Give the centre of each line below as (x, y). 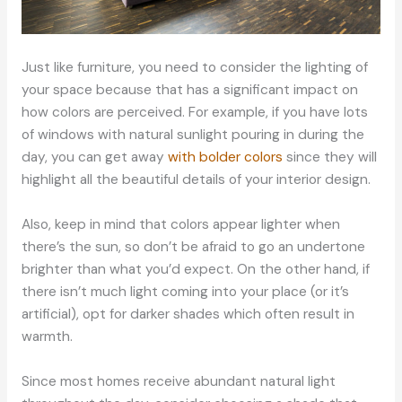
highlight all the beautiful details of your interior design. (196, 180)
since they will (329, 157)
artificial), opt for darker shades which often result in (188, 314)
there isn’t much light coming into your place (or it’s (185, 291)
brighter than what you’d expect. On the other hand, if (195, 269)
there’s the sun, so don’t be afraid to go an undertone (193, 246)
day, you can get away (94, 157)
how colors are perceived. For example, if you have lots (194, 113)
